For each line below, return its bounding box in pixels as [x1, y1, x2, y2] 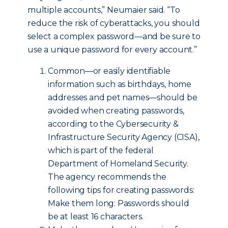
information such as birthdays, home [48, 79, 192, 89]
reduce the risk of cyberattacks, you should [27, 18, 200, 28]
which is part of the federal [48, 146, 154, 155]
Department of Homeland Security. [48, 159, 188, 168]
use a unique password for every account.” [27, 45, 197, 54]
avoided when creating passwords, [48, 106, 184, 116]
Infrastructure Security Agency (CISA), [48, 132, 199, 142]
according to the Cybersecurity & [48, 119, 179, 129]
